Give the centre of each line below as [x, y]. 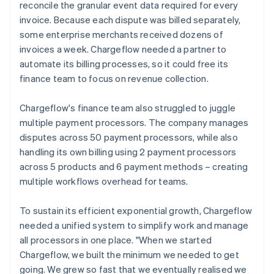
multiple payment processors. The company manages [134, 122]
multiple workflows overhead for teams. [104, 181]
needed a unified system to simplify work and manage [134, 225]
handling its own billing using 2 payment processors [128, 151]
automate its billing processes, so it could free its [124, 63]
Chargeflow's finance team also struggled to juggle [128, 107]
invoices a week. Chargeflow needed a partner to [123, 49]
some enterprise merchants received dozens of [121, 34]
